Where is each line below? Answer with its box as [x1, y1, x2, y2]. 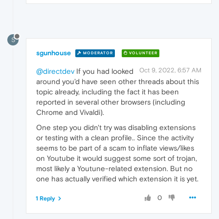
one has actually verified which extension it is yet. [36, 174, 198, 183]
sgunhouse [36, 48, 71, 57]
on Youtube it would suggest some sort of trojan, [36, 153, 197, 162]
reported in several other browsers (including [36, 97, 185, 106]
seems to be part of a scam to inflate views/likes [36, 143, 194, 152]
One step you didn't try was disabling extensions [36, 123, 196, 131]
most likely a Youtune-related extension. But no [36, 164, 193, 173]
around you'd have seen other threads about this [36, 77, 199, 86]
